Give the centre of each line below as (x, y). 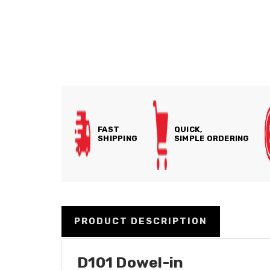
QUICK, (188, 129)
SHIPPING (118, 138)
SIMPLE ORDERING (212, 138)
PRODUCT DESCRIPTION (141, 221)
